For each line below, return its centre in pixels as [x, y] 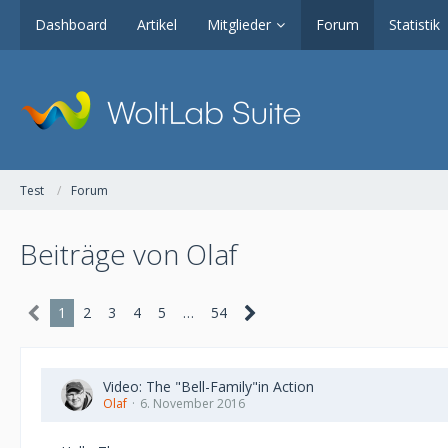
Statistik [414, 24]
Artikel [157, 24]
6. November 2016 [192, 403]
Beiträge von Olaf [128, 254]
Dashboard [71, 24]
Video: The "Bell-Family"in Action [208, 386]
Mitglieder [239, 24]
